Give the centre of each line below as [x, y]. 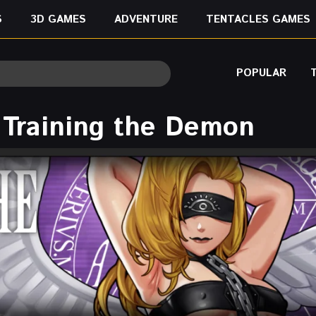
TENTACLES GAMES [258, 19]
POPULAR [261, 73]
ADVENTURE [146, 19]
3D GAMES [58, 19]
